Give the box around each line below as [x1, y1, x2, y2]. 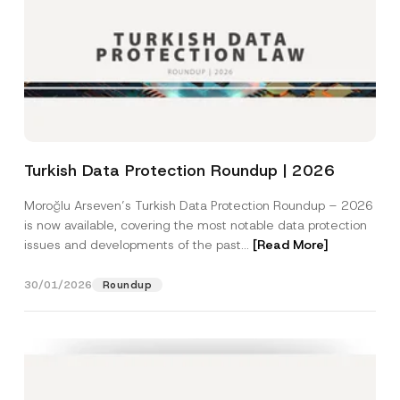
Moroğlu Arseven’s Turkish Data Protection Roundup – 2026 [23, 197, 373, 213]
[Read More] [252, 237, 329, 253]
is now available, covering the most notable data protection [23, 217, 367, 233]
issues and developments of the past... [23, 237, 253, 253]
